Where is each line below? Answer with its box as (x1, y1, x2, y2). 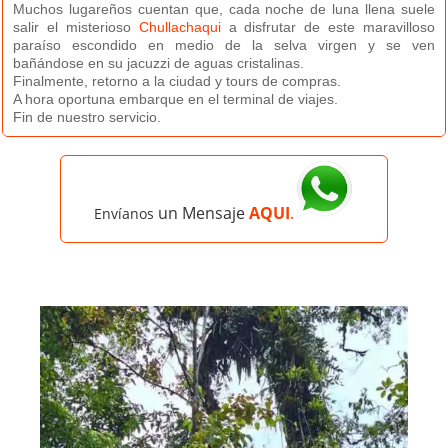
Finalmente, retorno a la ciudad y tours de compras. (13, 73, 342, 90)
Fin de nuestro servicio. (13, 109, 162, 126)
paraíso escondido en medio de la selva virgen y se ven (13, 37, 435, 54)
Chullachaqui (138, 19, 221, 36)
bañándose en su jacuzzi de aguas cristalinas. (13, 55, 305, 72)
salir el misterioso (13, 19, 139, 36)
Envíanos (93, 204, 154, 224)
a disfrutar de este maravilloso (228, 19, 435, 36)
